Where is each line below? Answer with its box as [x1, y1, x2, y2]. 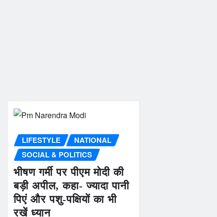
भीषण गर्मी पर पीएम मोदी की [14, 166, 124, 178]
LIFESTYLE [22, 135, 61, 145]
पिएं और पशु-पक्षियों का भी [14, 193, 117, 205]
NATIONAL [74, 135, 111, 145]
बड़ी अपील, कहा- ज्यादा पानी [14, 179, 129, 192]
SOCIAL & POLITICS [22, 149, 92, 160]
